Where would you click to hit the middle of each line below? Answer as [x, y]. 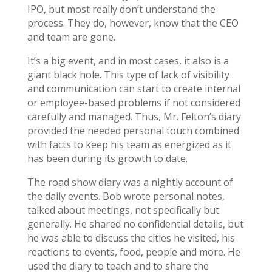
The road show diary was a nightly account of [130, 182]
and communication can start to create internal [134, 88]
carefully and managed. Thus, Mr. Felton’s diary [134, 116]
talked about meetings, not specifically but [123, 210]
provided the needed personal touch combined [133, 130]
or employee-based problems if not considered [134, 102]
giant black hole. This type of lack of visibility [128, 74]
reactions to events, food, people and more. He [134, 252]
